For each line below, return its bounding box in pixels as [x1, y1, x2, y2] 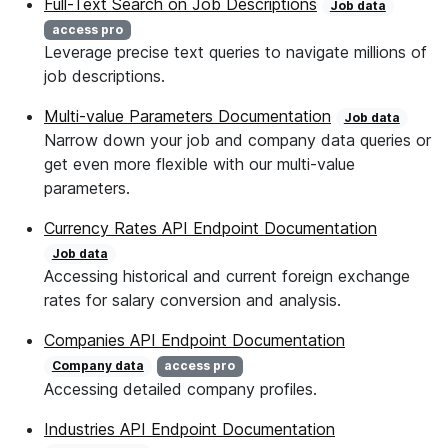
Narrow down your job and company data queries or [44, 130, 431, 151]
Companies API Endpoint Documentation [44, 330, 345, 351]
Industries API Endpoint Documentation [44, 418, 335, 439]
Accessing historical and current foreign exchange [44, 266, 410, 287]
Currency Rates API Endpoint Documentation [44, 218, 377, 239]
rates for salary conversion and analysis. [44, 290, 341, 311]
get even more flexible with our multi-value [44, 154, 355, 175]
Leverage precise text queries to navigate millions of [44, 42, 427, 63]
